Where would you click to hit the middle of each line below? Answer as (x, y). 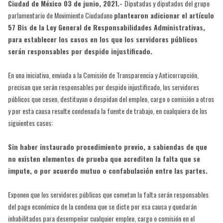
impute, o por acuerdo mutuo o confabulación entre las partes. (108, 170)
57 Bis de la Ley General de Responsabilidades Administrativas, (106, 27)
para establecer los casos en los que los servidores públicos (103, 39)
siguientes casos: (30, 122)
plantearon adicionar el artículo (164, 15)
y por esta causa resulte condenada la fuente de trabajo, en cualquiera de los (107, 111)
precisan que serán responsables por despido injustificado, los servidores (103, 87)
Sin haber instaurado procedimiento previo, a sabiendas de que (107, 146)
